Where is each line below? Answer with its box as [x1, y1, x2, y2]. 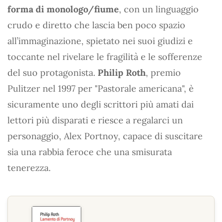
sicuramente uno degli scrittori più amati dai [7, 99, 194, 110]
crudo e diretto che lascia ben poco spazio [7, 19, 185, 31]
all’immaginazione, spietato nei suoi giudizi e [7, 35, 193, 47]
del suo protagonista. [7, 67, 98, 78]
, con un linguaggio [119, 3, 199, 15]
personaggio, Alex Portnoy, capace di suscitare [7, 130, 203, 142]
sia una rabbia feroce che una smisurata [7, 146, 172, 158]
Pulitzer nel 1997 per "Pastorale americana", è [7, 83, 194, 94]
